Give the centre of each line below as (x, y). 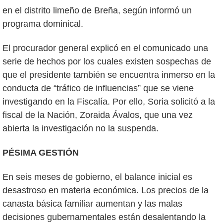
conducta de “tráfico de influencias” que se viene (98, 88)
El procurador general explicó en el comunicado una (105, 48)
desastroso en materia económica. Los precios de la (106, 191)
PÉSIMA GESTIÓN (41, 153)
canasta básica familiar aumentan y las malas (92, 204)
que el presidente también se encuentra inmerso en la (109, 75)
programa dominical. (43, 24)
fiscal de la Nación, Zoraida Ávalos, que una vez (98, 115)
